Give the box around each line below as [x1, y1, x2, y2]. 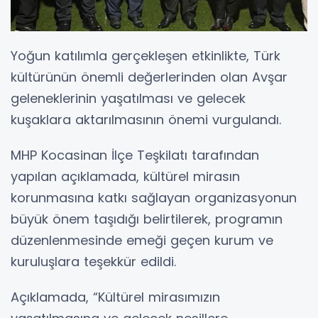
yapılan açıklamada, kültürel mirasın [11, 167, 240, 185]
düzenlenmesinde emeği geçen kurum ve [11, 231, 273, 249]
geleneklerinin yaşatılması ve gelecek [11, 89, 246, 107]
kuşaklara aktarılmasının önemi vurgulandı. [11, 110, 281, 128]
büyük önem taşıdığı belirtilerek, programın [11, 209, 283, 228]
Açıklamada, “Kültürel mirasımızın [11, 287, 220, 306]
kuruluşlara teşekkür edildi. [11, 252, 176, 270]
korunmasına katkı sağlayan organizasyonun [11, 188, 297, 207]
